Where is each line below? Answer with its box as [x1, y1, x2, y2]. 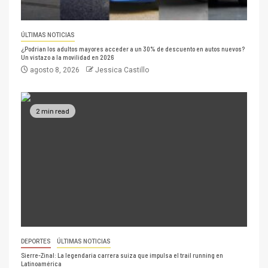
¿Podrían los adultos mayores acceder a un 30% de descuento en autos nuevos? [21, 45, 245, 53]
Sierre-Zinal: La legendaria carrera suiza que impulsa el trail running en [21, 251, 223, 260]
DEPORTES [21, 238, 51, 245]
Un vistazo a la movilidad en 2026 [21, 53, 114, 62]
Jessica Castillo [95, 66, 149, 75]
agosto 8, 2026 [28, 66, 81, 75]
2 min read [36, 106, 69, 115]
